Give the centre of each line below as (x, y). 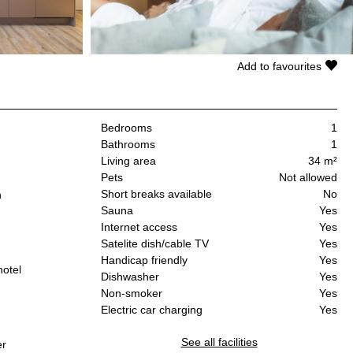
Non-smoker (132, 294)
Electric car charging (152, 310)
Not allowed (308, 178)
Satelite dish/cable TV (155, 244)
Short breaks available (156, 194)
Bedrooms (126, 128)
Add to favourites (279, 66)
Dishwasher (130, 277)
